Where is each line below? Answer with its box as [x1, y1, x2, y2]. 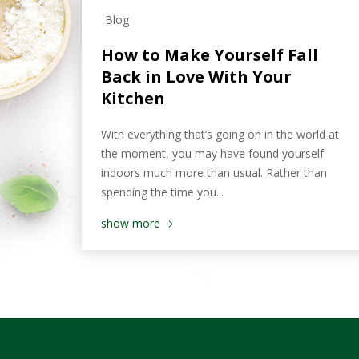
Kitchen [101, 87, 165, 109]
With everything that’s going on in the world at [101, 126, 339, 142]
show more [101, 215, 160, 231]
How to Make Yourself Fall [101, 43, 318, 66]
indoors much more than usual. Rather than [101, 164, 327, 180]
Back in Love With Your [101, 65, 292, 87]
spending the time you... [101, 184, 224, 200]
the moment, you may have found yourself [101, 145, 324, 161]
